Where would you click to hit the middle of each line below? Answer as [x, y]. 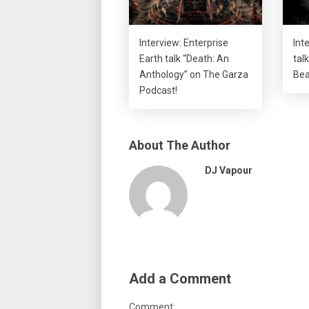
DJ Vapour [229, 171]
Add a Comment [180, 279]
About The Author [180, 146]
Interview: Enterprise [184, 43]
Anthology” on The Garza [194, 75]
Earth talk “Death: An [184, 59]
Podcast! [158, 91]
